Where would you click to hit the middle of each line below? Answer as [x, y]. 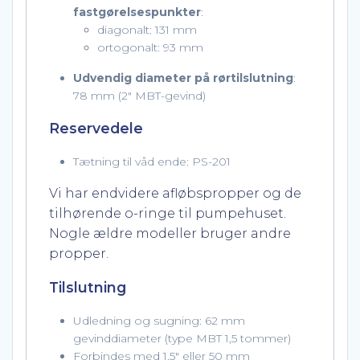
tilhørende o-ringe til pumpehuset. [168, 213]
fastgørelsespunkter [137, 12]
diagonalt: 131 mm [147, 29]
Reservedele [96, 128]
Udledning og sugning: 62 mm [159, 320]
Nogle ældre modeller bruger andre [170, 233]
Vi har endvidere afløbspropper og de [175, 193]
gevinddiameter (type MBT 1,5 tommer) [182, 338]
